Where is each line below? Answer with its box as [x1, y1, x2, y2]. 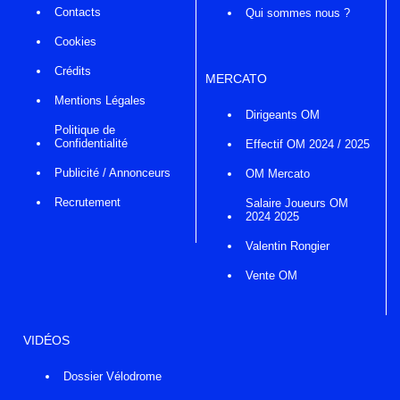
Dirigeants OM [245, 107, 320, 121]
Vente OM [245, 268, 297, 282]
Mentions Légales [54, 93, 146, 107]
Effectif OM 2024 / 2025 [245, 137, 370, 151]
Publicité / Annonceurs [54, 165, 171, 179]
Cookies [54, 34, 96, 48]
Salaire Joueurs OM [245, 196, 348, 210]
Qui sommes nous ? [245, 5, 350, 20]
